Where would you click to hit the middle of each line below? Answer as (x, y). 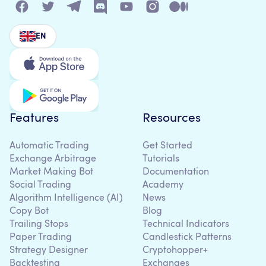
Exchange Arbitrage (53, 159)
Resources (172, 118)
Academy (163, 185)
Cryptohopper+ (175, 250)
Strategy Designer (49, 250)
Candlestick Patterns (187, 237)
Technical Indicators (186, 224)
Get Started (167, 146)
